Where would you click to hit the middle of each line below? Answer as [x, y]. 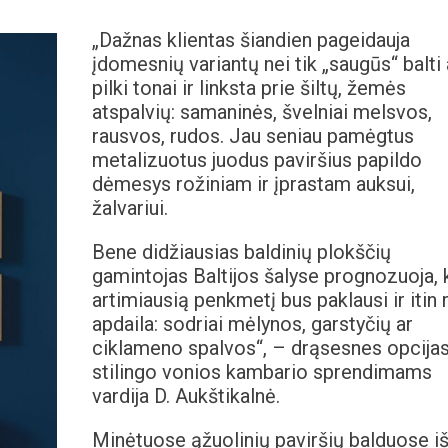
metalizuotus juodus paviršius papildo [256, 160]
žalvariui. [129, 208]
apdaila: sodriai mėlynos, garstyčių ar [252, 324]
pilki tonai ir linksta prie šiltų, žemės [248, 88]
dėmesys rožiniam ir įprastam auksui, [253, 184]
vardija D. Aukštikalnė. [185, 396]
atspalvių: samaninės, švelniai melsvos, [261, 112]
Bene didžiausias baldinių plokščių [241, 252]
